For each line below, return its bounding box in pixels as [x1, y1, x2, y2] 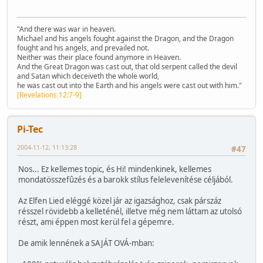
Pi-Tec [17, 122, 43, 136]
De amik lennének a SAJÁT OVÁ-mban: [18, 237, 154, 248]
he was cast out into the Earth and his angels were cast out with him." [17, 80, 242, 90]
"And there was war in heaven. [17, 23, 116, 34]
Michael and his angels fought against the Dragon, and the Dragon [17, 33, 234, 43]
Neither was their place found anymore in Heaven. [17, 52, 181, 62]
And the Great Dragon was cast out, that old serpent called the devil [17, 61, 237, 72]
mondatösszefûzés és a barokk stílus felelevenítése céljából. [18, 174, 233, 185]
